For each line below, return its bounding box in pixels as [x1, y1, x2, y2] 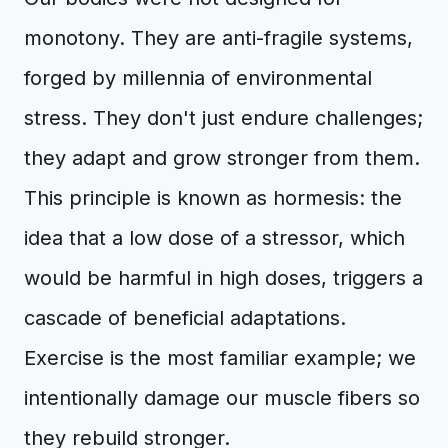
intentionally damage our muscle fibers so [24, 386, 420, 410]
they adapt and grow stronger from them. [24, 146, 420, 170]
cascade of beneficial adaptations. [24, 306, 346, 330]
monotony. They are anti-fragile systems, [24, 26, 413, 50]
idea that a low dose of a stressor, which [24, 226, 405, 250]
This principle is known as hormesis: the [24, 186, 402, 210]
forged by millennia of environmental [24, 66, 372, 90]
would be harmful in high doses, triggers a [24, 266, 423, 290]
